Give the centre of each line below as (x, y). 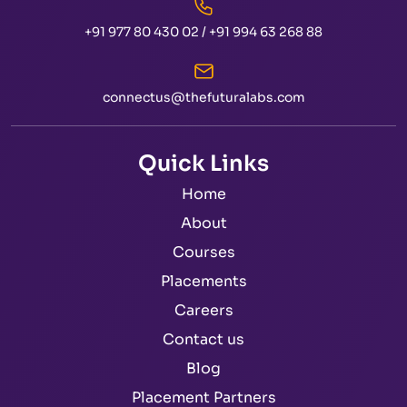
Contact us (203, 340)
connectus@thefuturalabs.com (203, 98)
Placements (203, 282)
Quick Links (203, 164)
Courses (203, 253)
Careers (203, 311)
